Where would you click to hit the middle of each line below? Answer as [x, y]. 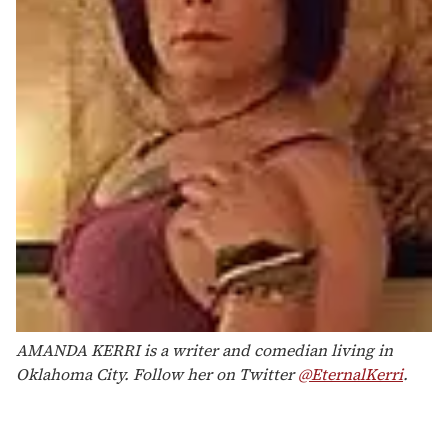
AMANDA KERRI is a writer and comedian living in [204, 349]
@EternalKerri [350, 373]
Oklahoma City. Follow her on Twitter [157, 373]
